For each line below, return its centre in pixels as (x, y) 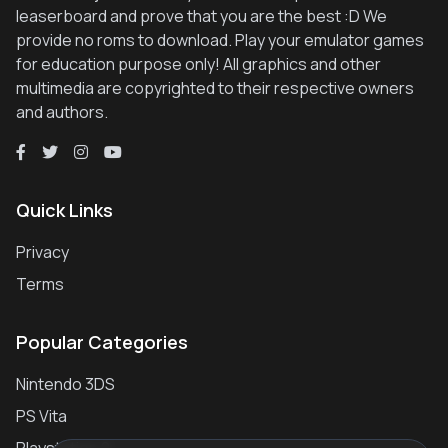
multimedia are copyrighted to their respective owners (215, 88)
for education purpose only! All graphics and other (198, 64)
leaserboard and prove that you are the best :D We (201, 16)
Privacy (42, 252)
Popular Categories (102, 342)
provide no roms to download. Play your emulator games (220, 40)
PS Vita (41, 416)
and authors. (62, 112)
